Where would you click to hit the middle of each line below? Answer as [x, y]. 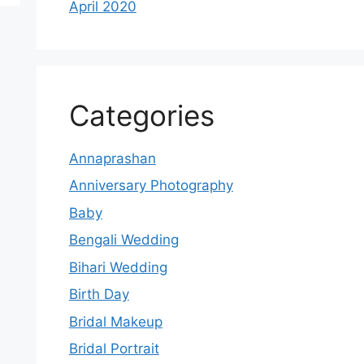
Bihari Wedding [118, 267]
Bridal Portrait [114, 349]
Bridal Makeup [115, 321]
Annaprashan [112, 158]
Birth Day [99, 294]
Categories [141, 115]
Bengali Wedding [123, 240]
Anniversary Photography [151, 185]
